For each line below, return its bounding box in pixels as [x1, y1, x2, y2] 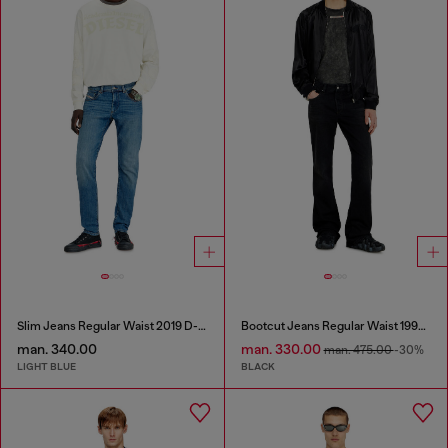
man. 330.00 [240, 340, 324, 357]
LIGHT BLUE [17, 360, 76, 374]
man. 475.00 [323, 342, 394, 357]
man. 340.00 [17, 340, 97, 357]
